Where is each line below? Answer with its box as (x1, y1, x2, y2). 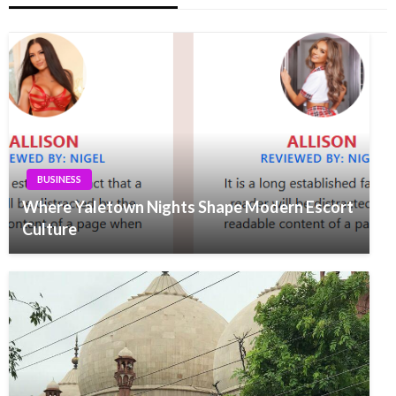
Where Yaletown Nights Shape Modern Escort (22, 196, 354, 217)
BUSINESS (37, 172, 81, 185)
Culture (22, 218, 77, 239)
